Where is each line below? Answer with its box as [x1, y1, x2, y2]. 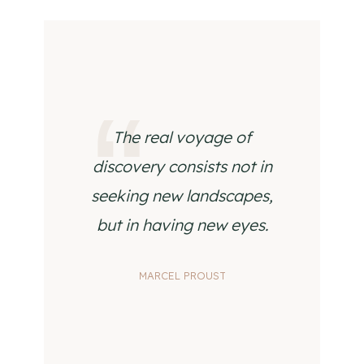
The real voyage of [113, 127, 251, 147]
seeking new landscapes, [91, 185, 273, 206]
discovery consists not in [92, 156, 272, 176]
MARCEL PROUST [138, 269, 226, 282]
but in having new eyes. [96, 214, 268, 235]
